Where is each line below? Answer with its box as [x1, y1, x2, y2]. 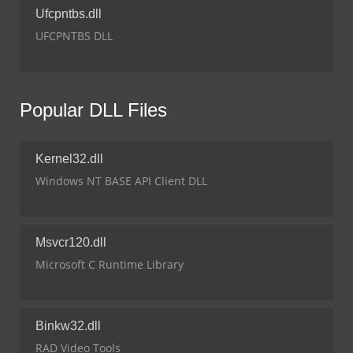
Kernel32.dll [35, 152, 103, 165]
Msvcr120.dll [35, 236, 106, 249]
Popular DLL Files [20, 99, 167, 121]
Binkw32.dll [35, 319, 101, 333]
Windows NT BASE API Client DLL [35, 173, 207, 188]
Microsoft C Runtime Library [35, 257, 184, 272]
